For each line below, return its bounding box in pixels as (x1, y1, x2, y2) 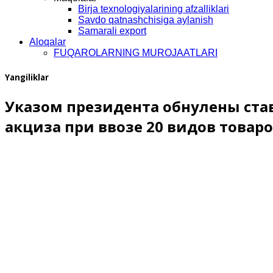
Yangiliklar (5, 71, 49, 83)
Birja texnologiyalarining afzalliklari (78, 3, 229, 14)
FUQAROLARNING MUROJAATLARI (54, 47, 218, 58)
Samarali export (78, 25, 146, 36)
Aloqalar (29, 36, 66, 47)
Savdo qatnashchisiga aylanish (78, 14, 213, 25)
